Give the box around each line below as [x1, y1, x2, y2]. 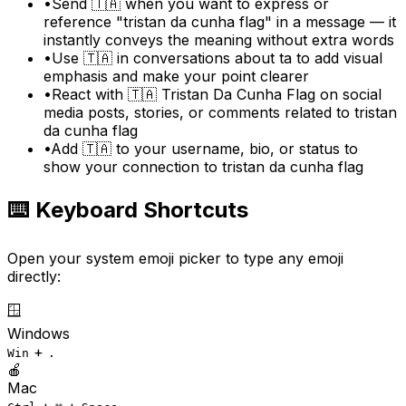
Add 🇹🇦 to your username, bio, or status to [51, 140, 358, 159]
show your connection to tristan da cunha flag [43, 158, 363, 177]
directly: [7, 267, 61, 286]
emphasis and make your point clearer [43, 67, 309, 86]
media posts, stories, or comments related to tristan [43, 103, 397, 122]
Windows [7, 324, 70, 343]
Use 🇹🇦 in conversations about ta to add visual [52, 49, 382, 68]
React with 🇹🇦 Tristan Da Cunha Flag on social [52, 85, 382, 104]
